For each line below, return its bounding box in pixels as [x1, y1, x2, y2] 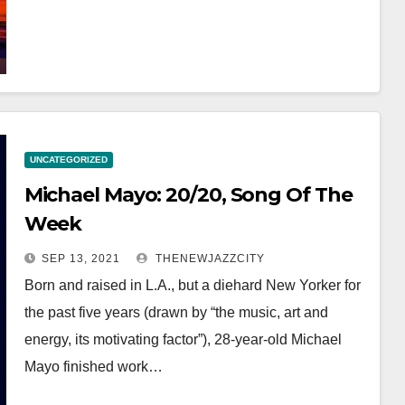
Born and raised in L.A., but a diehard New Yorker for [24, 278, 361, 293]
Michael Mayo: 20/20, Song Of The [24, 183, 353, 207]
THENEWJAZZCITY [151, 252, 265, 265]
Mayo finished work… [24, 359, 163, 374]
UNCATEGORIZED [29, 155, 108, 165]
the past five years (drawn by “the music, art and [24, 305, 328, 320]
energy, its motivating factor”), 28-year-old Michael [24, 332, 342, 347]
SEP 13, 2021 [41, 252, 120, 265]
